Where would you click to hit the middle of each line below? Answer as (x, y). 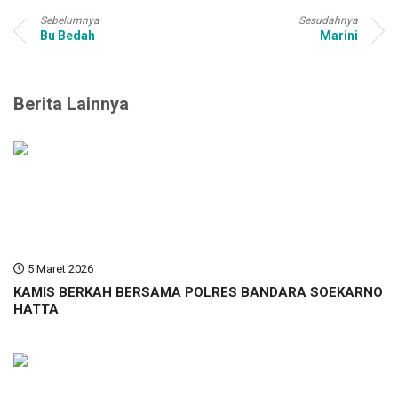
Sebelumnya (70, 20)
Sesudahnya (328, 20)
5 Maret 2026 (59, 269)
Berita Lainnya (71, 104)
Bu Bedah (68, 36)
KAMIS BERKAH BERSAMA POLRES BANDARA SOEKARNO (198, 292)
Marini (339, 36)
